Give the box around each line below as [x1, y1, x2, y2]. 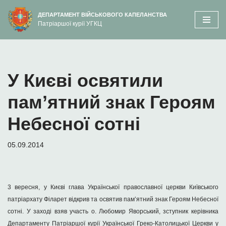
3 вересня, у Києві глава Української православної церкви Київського [8, 184, 218, 191]
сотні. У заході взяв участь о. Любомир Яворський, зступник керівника [8, 208, 218, 215]
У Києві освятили [8, 70, 163, 91]
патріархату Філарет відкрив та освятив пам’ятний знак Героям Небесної [8, 196, 218, 203]
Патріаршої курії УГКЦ [38, 20, 102, 27]
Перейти [8, 23, 37, 31]
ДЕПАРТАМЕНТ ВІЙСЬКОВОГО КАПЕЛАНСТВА [38, 12, 167, 18]
